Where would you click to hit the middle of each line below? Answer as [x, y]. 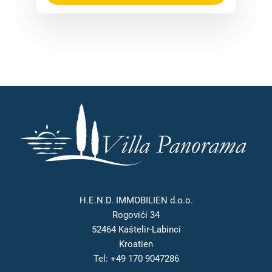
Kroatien [136, 244]
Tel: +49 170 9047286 [136, 259]
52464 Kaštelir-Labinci [136, 230]
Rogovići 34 [136, 215]
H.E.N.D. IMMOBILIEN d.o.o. [136, 201]
